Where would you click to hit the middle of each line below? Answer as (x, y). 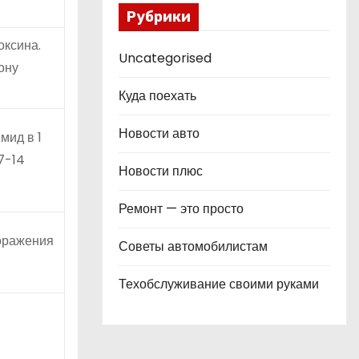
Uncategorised (165, 58)
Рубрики (159, 17)
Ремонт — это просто (181, 209)
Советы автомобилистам (193, 246)
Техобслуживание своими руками (219, 284)
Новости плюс (161, 171)
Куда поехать (157, 96)
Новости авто (159, 133)
